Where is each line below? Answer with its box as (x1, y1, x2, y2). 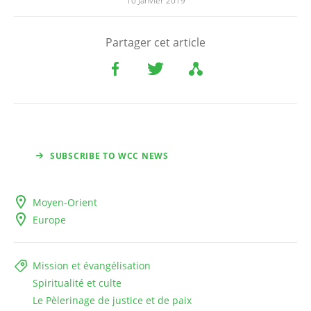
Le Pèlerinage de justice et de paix (33, 294, 192, 308)
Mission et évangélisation (33, 259, 151, 273)
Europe (33, 213, 66, 227)
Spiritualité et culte (33, 276, 121, 290)
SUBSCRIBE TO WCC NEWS (50, 150, 169, 162)
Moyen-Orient (33, 196, 97, 210)
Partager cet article (106, 35, 205, 51)
